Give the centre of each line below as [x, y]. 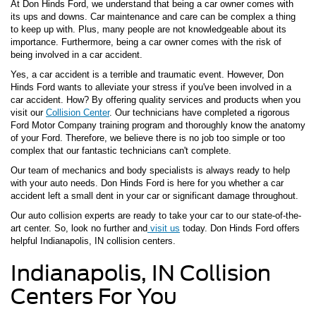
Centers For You [94, 296]
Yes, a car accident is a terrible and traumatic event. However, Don [147, 74]
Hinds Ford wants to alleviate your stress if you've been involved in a [151, 87]
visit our [28, 112]
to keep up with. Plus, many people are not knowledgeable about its [148, 29]
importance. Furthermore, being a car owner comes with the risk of [146, 42]
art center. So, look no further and [79, 228]
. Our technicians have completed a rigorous [200, 112]
